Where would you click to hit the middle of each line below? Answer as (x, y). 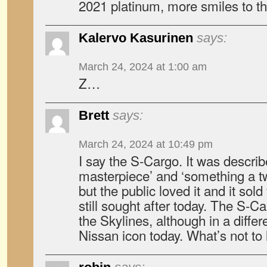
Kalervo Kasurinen (136, 38)
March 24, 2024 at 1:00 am (143, 67)
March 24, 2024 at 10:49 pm (146, 144)
